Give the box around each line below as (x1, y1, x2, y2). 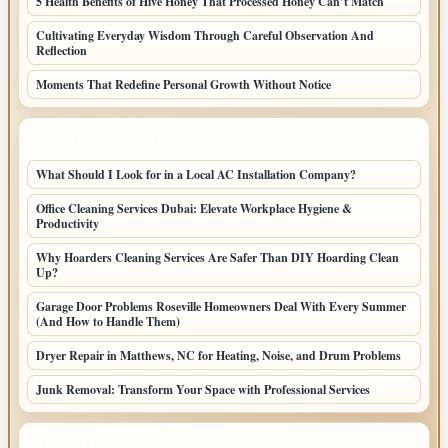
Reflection (36, 41, 87, 59)
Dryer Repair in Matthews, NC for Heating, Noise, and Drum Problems (36, 346, 401, 364)
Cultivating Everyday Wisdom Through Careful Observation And (36, 26, 374, 44)
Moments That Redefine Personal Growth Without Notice (36, 75, 331, 93)
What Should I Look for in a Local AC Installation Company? (36, 165, 356, 183)
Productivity (36, 214, 99, 232)
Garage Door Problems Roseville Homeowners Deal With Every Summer (36, 297, 406, 315)
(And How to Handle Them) (36, 312, 180, 330)
